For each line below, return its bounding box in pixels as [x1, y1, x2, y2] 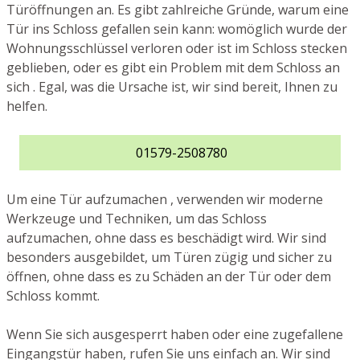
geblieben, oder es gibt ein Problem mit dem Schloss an [6, 59, 340, 77]
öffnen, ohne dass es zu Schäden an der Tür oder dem [6, 268, 331, 286]
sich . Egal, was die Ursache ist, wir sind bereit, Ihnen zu [6, 78, 337, 96]
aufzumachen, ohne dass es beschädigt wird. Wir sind [6, 229, 326, 247]
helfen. [6, 97, 47, 116]
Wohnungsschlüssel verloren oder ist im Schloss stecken [6, 39, 347, 58]
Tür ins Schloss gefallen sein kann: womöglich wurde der [6, 20, 347, 39]
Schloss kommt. [6, 287, 100, 305]
